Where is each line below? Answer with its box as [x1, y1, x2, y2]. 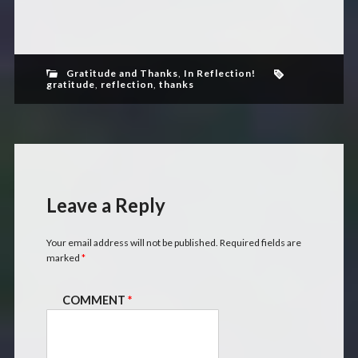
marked [46, 251, 82, 264]
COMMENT [62, 292, 128, 307]
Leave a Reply [46, 193, 165, 217]
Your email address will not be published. [46, 236, 218, 249]
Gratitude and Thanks [66, 66, 178, 79]
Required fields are [219, 236, 301, 249]
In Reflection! [183, 66, 256, 79]
